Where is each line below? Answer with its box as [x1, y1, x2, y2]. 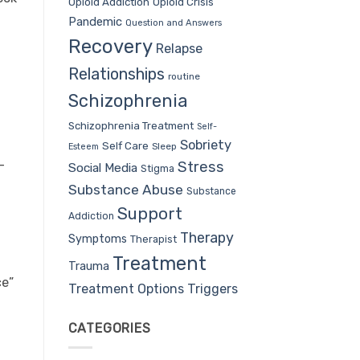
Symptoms [67, 231, 127, 246]
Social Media [67, 159, 137, 175]
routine [167, 70, 200, 82]
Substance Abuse [67, 181, 183, 198]
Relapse [155, 40, 202, 56]
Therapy [179, 228, 234, 246]
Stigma [140, 162, 174, 174]
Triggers [186, 280, 238, 297]
